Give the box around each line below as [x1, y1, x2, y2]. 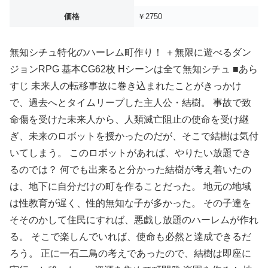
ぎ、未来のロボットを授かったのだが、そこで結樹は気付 [10, 130, 258, 141]
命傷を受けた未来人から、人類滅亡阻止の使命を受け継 [10, 114, 249, 124]
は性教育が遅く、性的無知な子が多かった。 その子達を [10, 197, 251, 208]
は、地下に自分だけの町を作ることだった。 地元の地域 [10, 181, 251, 191]
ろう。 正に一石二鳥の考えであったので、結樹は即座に [10, 248, 251, 258]
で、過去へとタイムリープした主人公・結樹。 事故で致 [10, 97, 251, 108]
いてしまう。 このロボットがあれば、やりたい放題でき [10, 147, 251, 158]
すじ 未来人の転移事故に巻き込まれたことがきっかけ [10, 80, 242, 91]
